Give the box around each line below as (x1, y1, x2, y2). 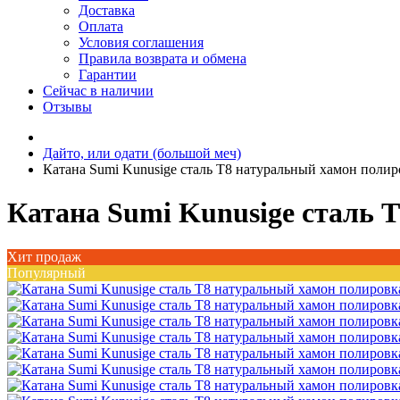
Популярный (7, 264, 86, 280)
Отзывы (43, 99, 92, 114)
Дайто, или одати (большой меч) (43, 146, 241, 161)
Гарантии (79, 67, 137, 82)
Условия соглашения (79, 35, 204, 50)
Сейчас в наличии (43, 83, 154, 98)
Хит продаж (7, 248, 81, 264)
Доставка (79, 3, 135, 18)
